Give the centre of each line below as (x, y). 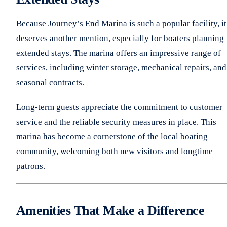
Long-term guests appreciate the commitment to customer (119, 107)
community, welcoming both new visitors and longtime (115, 151)
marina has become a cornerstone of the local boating (112, 136)
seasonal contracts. (50, 82)
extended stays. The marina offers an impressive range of (119, 53)
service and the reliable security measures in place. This (116, 122)
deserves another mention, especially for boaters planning (120, 38)
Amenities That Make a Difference (110, 210)
